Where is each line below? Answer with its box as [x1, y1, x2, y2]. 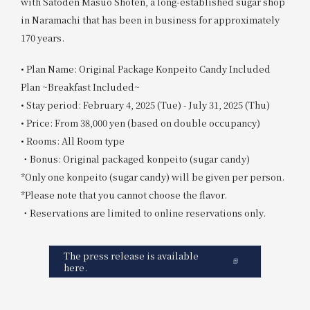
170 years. [20, 30, 64, 44]
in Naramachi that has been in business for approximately [20, 12, 280, 26]
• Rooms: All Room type [20, 134, 125, 148]
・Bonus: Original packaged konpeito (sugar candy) [20, 152, 250, 166]
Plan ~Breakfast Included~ [20, 80, 140, 94]
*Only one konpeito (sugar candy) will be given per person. [20, 170, 284, 184]
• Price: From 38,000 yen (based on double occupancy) [20, 116, 260, 130]
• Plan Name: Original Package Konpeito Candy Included [20, 62, 271, 76]
